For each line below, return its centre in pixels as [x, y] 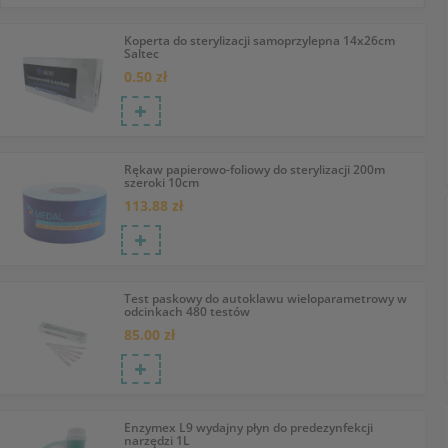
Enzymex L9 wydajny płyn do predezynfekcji [248, 427]
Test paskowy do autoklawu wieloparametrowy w [265, 298]
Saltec [141, 53]
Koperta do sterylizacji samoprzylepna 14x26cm [259, 40]
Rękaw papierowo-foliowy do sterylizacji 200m [254, 169]
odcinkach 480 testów [186, 311]
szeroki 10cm [161, 182]
